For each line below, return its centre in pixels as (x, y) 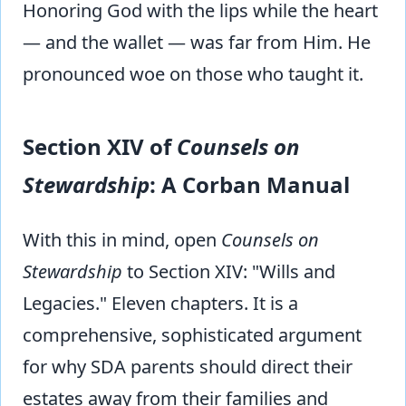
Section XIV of (100, 147)
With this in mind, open (122, 240)
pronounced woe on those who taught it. (193, 74)
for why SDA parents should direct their (188, 367)
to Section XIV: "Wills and (229, 272)
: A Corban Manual (250, 185)
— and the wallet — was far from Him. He (197, 43)
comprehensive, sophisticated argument (192, 335)
